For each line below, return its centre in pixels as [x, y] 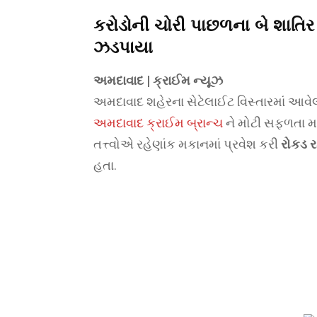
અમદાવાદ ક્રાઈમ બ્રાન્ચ [158, 123]
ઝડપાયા [123, 47]
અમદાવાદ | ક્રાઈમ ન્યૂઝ [158, 80]
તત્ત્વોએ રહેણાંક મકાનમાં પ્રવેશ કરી [187, 144]
